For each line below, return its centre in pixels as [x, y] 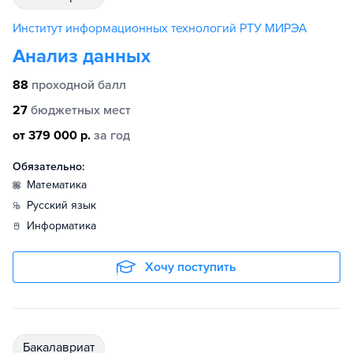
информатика [65, 226]
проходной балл [79, 85]
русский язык [65, 205]
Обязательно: [48, 167]
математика [61, 185]
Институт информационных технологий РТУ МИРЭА [160, 28]
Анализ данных [82, 56]
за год [112, 136]
